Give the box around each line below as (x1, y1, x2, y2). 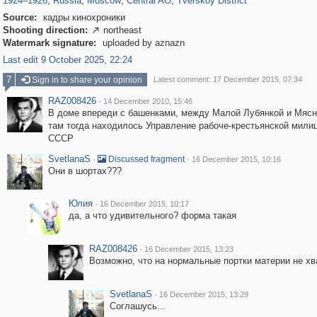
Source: (2, 12, 37, 23)
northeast (103, 25, 142, 35)
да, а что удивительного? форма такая (68, 210, 236, 221)
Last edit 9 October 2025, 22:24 (2, 54, 132, 65)
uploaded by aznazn (99, 38, 185, 48)
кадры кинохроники (40, 12, 125, 23)
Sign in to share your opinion (29, 75, 142, 85)
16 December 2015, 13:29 (158, 290, 248, 299)
